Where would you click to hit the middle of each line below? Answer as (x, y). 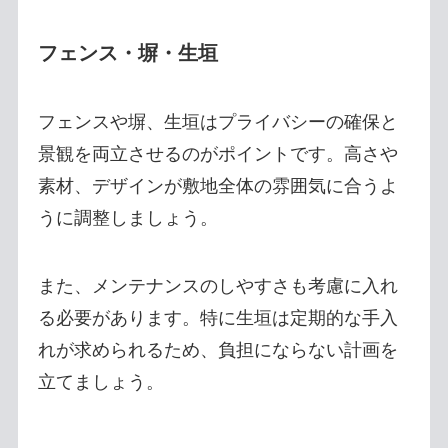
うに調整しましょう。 (127, 218)
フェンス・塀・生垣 (127, 52)
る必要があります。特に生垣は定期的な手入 (217, 318)
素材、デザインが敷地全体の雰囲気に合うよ (217, 186)
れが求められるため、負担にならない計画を (217, 350)
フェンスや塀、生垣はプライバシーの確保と (217, 122)
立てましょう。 (100, 382)
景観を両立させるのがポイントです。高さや (217, 154)
